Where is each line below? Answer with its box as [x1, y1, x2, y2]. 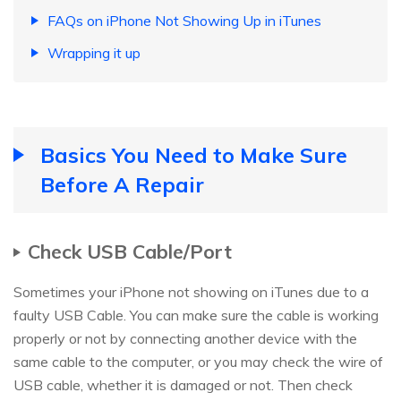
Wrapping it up [47, 44, 141, 63]
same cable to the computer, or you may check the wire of [13, 353, 383, 371]
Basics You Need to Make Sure [40, 141, 347, 169]
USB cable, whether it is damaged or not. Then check [13, 376, 353, 395]
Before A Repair [40, 171, 204, 199]
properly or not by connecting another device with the [13, 329, 357, 348]
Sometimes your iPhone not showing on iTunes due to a [13, 283, 369, 302]
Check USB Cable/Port [28, 239, 232, 264]
